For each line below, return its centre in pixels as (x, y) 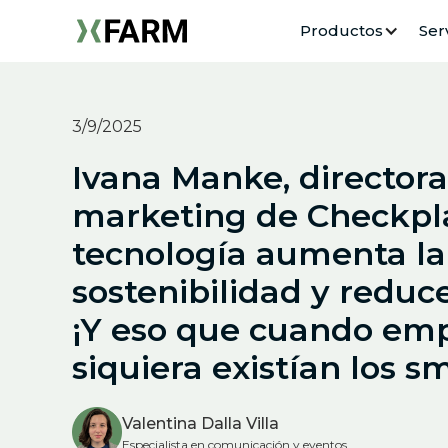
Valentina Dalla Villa (200, 423)
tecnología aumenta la (259, 253)
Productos (341, 30)
